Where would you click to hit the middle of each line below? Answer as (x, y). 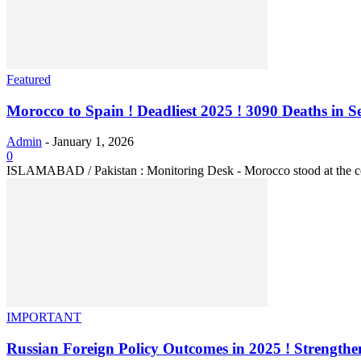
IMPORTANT (44, 317)
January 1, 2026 (93, 142)
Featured (29, 79)
